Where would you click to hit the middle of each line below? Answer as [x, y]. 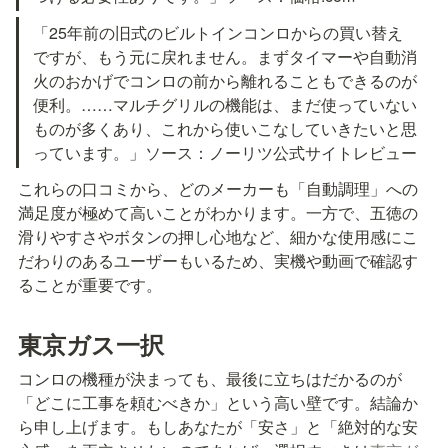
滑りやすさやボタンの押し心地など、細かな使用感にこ [218, 236]
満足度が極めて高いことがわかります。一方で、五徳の [218, 212]
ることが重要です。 [90, 284]
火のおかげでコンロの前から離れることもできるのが [225, 80]
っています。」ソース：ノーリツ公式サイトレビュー [225, 152]
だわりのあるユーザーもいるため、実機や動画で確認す [218, 260]
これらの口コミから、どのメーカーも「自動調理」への [218, 188]
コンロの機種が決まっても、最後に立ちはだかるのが [210, 379]
